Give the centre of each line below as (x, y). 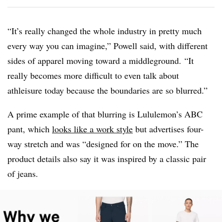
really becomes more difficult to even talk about (93, 76)
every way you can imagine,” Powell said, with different (108, 46)
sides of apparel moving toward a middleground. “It (101, 61)
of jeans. (23, 174)
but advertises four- (168, 129)
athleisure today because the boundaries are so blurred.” (108, 90)
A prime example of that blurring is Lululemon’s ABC (105, 114)
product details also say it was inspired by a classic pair (107, 159)
